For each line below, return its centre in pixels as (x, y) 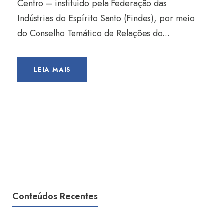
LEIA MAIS (52, 69)
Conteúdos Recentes (55, 196)
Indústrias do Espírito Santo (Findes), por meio (106, 18)
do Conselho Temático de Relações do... (93, 33)
